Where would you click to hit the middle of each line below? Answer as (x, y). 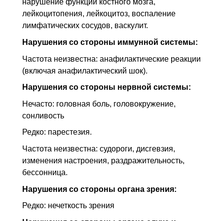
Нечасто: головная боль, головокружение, (99, 104)
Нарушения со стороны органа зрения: (99, 189)
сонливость (43, 115)
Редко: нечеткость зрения (68, 206)
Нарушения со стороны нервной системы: (107, 87)
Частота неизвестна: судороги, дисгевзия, (99, 149)
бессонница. (45, 173)
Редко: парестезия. (57, 132)
